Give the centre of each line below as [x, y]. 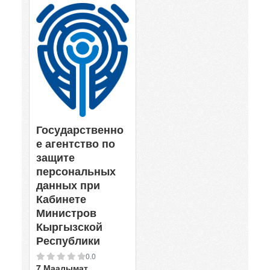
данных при [68, 185]
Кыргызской [69, 227]
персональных [76, 171]
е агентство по [76, 144]
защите [55, 158]
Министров [66, 213]
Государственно [80, 130]
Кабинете [61, 199]
